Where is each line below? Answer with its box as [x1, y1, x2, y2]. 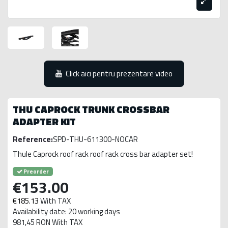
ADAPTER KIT [13, 113, 76, 130]
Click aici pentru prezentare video [66, 67, 173, 79]
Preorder [22, 166, 49, 176]
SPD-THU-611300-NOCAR [53, 133, 138, 146]
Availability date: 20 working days [13, 205, 120, 217]
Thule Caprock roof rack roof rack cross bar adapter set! [13, 148, 193, 160]
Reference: [13, 133, 53, 146]
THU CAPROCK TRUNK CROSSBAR [13, 101, 169, 118]
